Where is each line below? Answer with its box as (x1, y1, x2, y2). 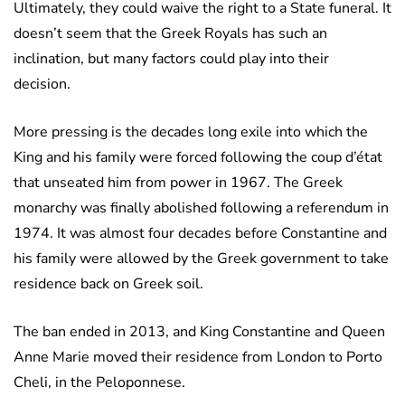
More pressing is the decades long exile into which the (14, 122, 368, 143)
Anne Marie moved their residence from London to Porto (14, 347, 382, 368)
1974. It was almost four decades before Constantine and (14, 223, 387, 244)
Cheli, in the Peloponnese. (14, 372, 189, 393)
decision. (14, 74, 74, 95)
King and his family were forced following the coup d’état (14, 147, 382, 168)
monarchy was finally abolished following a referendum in (14, 198, 389, 219)
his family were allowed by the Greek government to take (14, 249, 389, 269)
